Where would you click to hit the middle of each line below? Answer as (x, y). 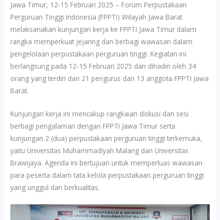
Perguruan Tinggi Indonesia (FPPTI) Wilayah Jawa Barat (96, 17)
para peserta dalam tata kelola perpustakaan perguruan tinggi (107, 175)
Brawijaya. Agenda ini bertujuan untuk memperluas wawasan (107, 163)
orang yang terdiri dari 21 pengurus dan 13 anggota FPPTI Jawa (110, 78)
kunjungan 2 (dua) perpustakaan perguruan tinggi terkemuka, (107, 138)
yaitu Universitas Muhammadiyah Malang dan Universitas (100, 150)
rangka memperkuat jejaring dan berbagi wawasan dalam (102, 41)
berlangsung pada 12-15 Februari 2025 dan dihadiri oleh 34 (103, 66)
